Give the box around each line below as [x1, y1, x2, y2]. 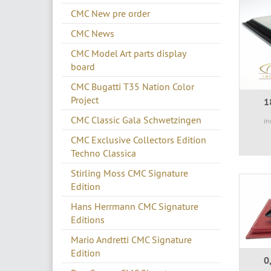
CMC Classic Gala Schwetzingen [71, 113, 201, 126]
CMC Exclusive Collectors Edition [71, 133, 206, 146]
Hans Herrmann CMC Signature [71, 200, 198, 212]
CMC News [71, 27, 114, 39]
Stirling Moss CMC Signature [71, 166, 188, 179]
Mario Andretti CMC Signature [71, 233, 192, 246]
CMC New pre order [71, 7, 150, 19]
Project [71, 93, 99, 106]
